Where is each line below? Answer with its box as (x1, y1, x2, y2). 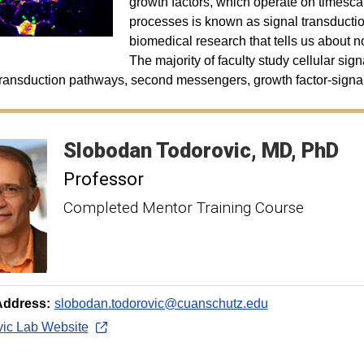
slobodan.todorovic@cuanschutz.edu (54, 297, 268, 310)
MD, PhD (261, 138, 339, 162)
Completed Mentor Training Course (63, 198, 304, 217)
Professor (63, 168, 144, 189)
